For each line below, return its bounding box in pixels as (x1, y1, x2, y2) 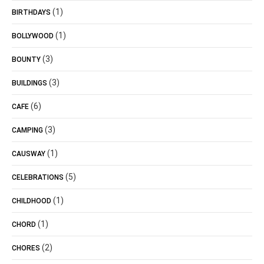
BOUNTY (12, 55, 41, 64)
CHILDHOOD (12, 197, 51, 205)
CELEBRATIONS (12, 173, 64, 181)
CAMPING (12, 126, 43, 134)
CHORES (12, 244, 40, 252)
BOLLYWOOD (12, 32, 54, 40)
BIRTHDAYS (12, 8, 51, 16)
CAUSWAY (12, 150, 45, 158)
